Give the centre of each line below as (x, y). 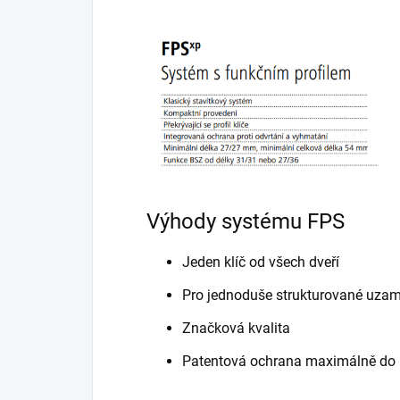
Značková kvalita (236, 329)
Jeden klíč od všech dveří (261, 262)
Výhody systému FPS (246, 222)
